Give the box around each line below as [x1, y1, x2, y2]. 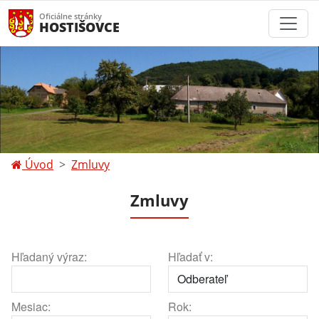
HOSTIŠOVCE [39, 18, 120, 36]
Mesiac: [11, 298, 51, 315]
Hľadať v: [168, 249, 213, 265]
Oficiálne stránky [39, 11, 102, 21]
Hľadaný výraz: [11, 249, 87, 265]
